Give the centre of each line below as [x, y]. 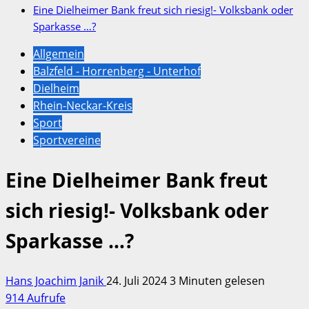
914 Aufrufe [36, 298]
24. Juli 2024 [138, 280]
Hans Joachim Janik [56, 280]
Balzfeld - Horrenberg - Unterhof [117, 71]
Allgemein [59, 54]
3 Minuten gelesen [217, 280]
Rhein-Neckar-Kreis [83, 106]
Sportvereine [67, 140]
